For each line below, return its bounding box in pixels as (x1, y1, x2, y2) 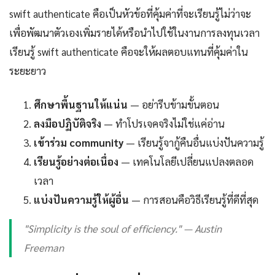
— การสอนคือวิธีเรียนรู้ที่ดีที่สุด (129, 193, 258, 207)
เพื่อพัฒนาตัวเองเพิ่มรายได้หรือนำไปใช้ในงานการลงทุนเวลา (9, 26, 260, 40)
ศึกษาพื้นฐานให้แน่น (34, 98, 128, 112)
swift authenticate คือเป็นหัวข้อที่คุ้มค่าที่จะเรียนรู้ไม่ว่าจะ (9, 7, 251, 21)
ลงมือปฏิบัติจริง (34, 117, 101, 131)
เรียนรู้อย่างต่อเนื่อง (34, 155, 118, 169)
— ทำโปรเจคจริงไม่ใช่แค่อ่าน (101, 117, 225, 131)
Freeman (24, 241, 64, 255)
